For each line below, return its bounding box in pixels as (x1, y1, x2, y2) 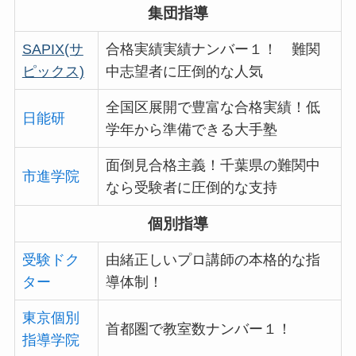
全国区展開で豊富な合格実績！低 (105, 99, 320, 116)
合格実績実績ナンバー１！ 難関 (105, 41, 320, 58)
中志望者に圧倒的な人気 (105, 64, 263, 80)
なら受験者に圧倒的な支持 (105, 180, 277, 196)
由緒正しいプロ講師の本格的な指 (105, 252, 320, 269)
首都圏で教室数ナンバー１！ (105, 321, 292, 338)
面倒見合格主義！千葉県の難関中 (105, 157, 320, 174)
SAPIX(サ (21, 41, 83, 58)
